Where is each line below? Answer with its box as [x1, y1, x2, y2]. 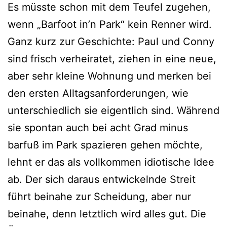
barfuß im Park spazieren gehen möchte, [8, 139, 203, 152]
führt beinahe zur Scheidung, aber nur [8, 191, 191, 203]
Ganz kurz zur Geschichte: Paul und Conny [8, 35, 214, 48]
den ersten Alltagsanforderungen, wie [8, 87, 188, 100]
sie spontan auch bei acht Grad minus [8, 122, 188, 134]
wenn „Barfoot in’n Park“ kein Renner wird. [8, 18, 215, 31]
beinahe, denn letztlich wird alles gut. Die [8, 208, 206, 220]
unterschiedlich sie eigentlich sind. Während [8, 104, 219, 117]
